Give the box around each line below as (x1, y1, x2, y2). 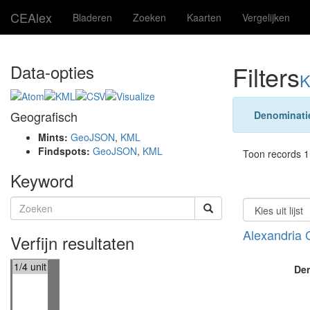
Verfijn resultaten (10, 230, 134, 255)
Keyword (10, 168, 73, 193)
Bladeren (73, 10, 112, 24)
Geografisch (10, 107, 77, 126)
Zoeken (133, 10, 166, 24)
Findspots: (38, 144, 93, 158)
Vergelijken (242, 10, 290, 24)
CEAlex (10, 8, 52, 26)
